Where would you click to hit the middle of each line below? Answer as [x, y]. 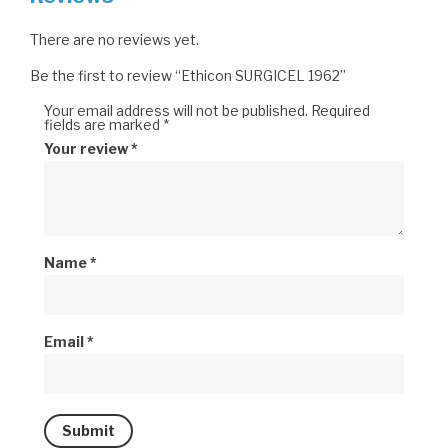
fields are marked [103, 124]
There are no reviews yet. [114, 39]
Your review [87, 148]
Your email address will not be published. [176, 110]
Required [340, 110]
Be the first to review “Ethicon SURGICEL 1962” [188, 75]
